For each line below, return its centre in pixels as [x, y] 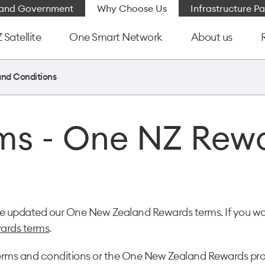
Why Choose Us [132, 8]
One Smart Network [116, 37]
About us [211, 37]
